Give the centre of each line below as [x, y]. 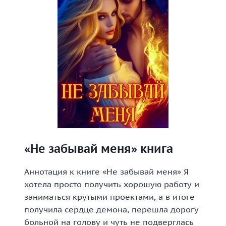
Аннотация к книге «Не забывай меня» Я [106, 172]
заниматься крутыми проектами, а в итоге [109, 197]
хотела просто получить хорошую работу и [112, 184]
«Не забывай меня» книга [99, 149]
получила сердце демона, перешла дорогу [111, 209]
